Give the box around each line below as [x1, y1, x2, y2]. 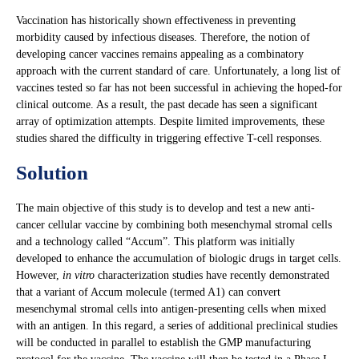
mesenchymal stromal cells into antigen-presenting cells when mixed [16, 303, 326, 315]
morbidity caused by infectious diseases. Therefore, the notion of [16, 31, 310, 43]
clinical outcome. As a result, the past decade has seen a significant [16, 99, 317, 111]
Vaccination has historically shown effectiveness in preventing [16, 14, 296, 26]
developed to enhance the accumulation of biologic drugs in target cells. [16, 252, 341, 264]
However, [16, 269, 63, 281]
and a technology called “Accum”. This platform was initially [16, 236, 295, 248]
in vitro [63, 269, 95, 281]
